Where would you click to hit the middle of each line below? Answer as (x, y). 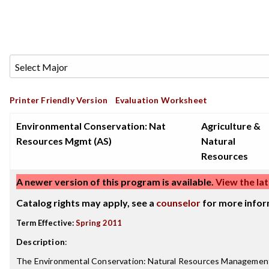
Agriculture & (231, 126)
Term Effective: (45, 223)
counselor (178, 203)
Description (41, 242)
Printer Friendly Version (59, 100)
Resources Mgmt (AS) (64, 141)
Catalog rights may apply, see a (86, 203)
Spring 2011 (99, 223)
